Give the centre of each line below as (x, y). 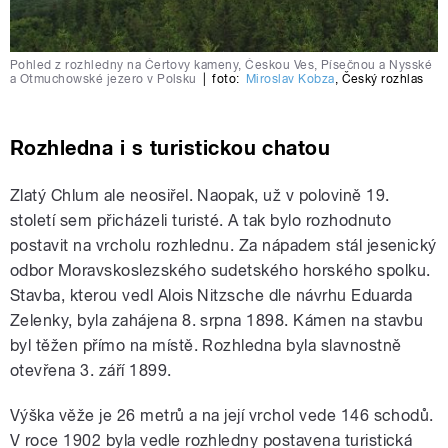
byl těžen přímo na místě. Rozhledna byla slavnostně (206, 346)
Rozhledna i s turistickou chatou (170, 148)
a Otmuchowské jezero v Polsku (103, 79)
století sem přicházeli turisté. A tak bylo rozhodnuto (201, 221)
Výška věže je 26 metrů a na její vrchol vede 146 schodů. (222, 416)
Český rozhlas (382, 79)
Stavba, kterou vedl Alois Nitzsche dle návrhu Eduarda (211, 296)
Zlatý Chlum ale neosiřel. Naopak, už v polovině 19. (200, 196)
